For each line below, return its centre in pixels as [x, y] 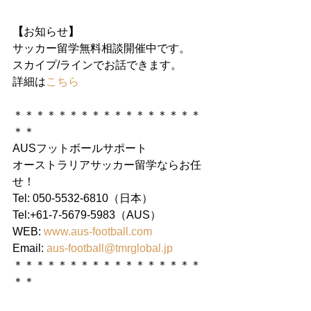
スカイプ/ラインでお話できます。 [97, 65]
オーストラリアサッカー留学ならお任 [107, 165]
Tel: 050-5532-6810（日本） [83, 198]
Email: [30, 248]
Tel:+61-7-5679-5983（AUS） [87, 215]
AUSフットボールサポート [80, 148]
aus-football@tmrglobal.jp [110, 248]
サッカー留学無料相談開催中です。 [101, 48]
